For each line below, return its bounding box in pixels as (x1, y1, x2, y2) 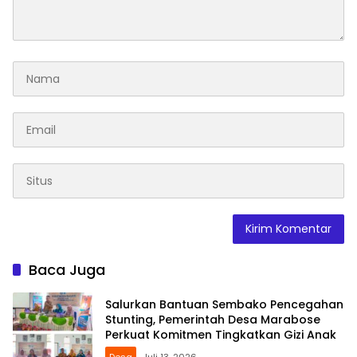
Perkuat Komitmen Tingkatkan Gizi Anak (105, 326, 336, 343)
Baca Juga (29, 260, 105, 280)
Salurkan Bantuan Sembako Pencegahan (105, 296, 343, 312)
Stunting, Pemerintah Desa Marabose (105, 311, 320, 328)
